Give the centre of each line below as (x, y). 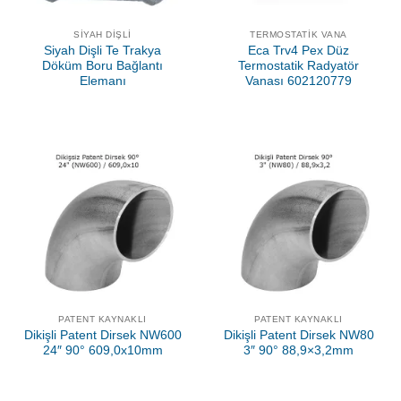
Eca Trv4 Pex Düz (299, 51)
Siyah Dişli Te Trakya (102, 51)
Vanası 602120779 (299, 81)
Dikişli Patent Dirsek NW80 (299, 335)
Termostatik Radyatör (299, 66)
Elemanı (102, 81)
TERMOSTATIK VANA (299, 35)
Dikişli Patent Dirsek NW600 (102, 335)
